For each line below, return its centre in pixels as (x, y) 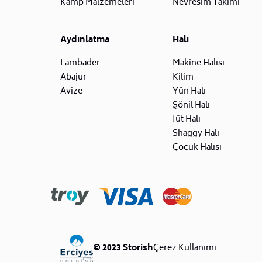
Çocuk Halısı (197, 147)
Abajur (73, 77)
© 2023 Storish (123, 248)
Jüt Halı (187, 119)
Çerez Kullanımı (185, 248)
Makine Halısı (199, 63)
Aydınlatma (85, 40)
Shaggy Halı (196, 133)
